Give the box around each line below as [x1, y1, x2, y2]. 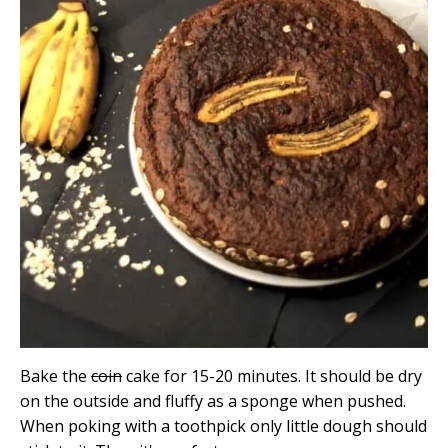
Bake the [20, 365, 91, 388]
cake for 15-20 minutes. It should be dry [122, 365, 422, 388]
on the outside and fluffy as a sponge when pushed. [20, 390, 406, 413]
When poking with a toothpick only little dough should [20, 415, 427, 438]
